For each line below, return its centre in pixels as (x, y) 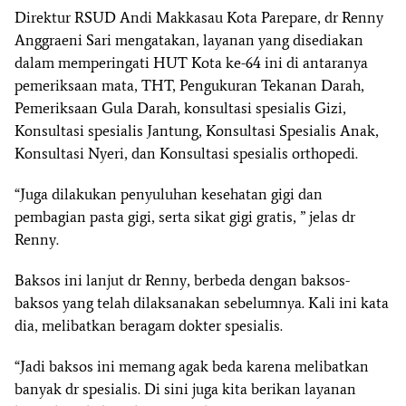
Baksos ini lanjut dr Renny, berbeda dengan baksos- (182, 280)
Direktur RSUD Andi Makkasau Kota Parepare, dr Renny (199, 18)
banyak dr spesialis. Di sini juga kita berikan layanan (185, 389)
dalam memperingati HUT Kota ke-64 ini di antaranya (191, 63)
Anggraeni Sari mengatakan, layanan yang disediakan (189, 40)
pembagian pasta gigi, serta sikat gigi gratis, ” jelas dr (185, 217)
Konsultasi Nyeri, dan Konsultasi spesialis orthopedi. (186, 154)
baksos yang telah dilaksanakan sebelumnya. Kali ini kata (202, 303)
